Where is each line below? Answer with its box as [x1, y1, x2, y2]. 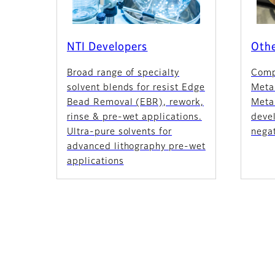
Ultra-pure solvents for [67, 127, 172, 136]
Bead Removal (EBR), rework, [67, 98, 204, 107]
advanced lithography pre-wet [67, 142, 206, 151]
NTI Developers [67, 41, 148, 53]
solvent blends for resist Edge [67, 83, 205, 92]
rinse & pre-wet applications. [67, 112, 202, 122]
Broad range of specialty [67, 68, 180, 77]
